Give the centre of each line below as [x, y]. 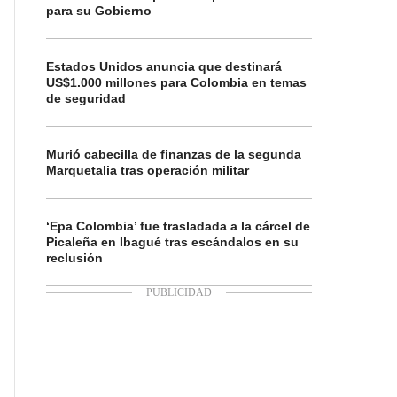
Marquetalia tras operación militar [148, 170]
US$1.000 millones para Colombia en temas [176, 82]
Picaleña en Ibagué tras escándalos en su [172, 242]
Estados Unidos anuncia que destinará [164, 66]
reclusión [74, 258]
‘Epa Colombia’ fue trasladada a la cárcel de [178, 226]
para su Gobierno [99, 11]
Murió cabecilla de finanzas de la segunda [174, 154]
